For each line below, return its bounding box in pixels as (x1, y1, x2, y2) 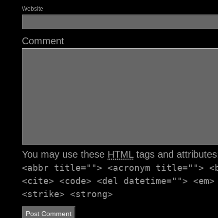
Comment (22, 35, 64, 46)
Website (22, 5, 43, 12)
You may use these (22, 148, 108, 160)
